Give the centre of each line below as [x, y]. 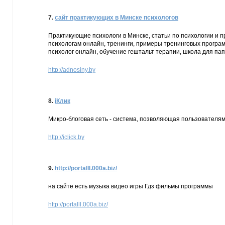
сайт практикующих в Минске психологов [117, 18]
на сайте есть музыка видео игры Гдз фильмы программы [131, 186]
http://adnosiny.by [72, 70]
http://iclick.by [66, 137]
